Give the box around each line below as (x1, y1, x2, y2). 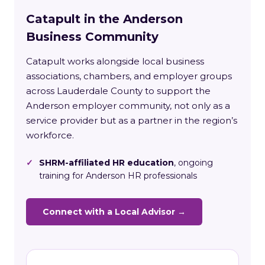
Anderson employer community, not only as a (26, 99, 230, 111)
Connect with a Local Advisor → (43, 206, 186, 217)
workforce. (26, 129, 74, 141)
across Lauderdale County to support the (26, 85, 211, 96)
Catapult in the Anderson (26, 11, 183, 26)
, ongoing (174, 157, 213, 168)
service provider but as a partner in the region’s (26, 114, 237, 126)
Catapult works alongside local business (26, 55, 204, 67)
